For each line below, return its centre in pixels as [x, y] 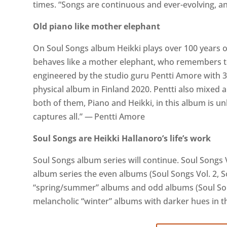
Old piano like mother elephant [96, 26]
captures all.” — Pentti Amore [89, 117]
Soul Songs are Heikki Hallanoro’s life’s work [122, 138]
